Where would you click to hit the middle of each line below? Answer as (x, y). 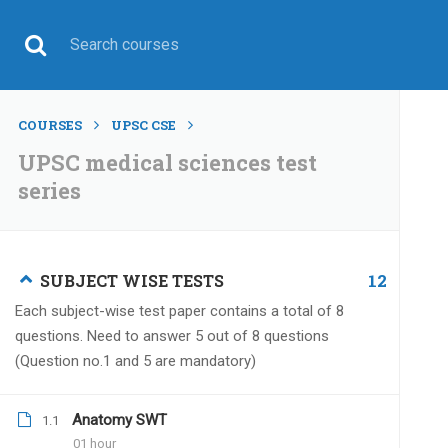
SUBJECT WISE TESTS (132, 280)
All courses (186, 398)
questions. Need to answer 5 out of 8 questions (172, 336)
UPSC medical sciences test (167, 162)
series (49, 190)
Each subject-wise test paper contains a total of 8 (179, 311)
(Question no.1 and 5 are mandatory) (135, 361)
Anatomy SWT (119, 420)
